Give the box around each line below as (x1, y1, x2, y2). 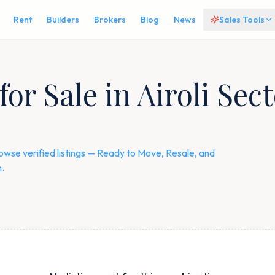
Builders (46, 14, 79, 25)
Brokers (93, 14, 126, 25)
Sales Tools (219, 14, 265, 25)
